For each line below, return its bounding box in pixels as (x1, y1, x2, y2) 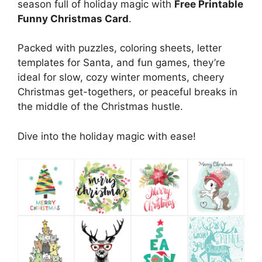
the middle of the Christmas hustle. (18, 101, 183, 112)
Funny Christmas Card (18, 12, 129, 25)
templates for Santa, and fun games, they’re (18, 57, 225, 68)
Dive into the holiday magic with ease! (18, 130, 196, 142)
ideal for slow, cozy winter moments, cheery (18, 71, 224, 83)
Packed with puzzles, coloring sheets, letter (18, 42, 222, 54)
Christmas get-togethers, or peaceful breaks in (18, 86, 237, 98)
